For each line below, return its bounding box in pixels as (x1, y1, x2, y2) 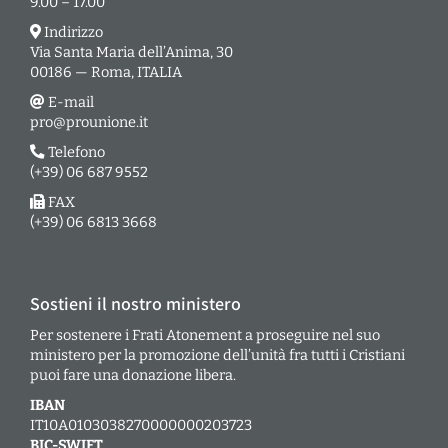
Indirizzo (41, 22, 103, 41)
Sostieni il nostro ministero (30, 291, 241, 315)
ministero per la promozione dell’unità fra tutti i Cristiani (30, 345, 405, 364)
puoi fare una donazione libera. (30, 365, 236, 384)
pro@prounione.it (30, 112, 148, 131)
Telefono (45, 142, 105, 161)
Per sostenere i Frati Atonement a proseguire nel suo (30, 325, 380, 344)
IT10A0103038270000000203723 (30, 415, 252, 434)
